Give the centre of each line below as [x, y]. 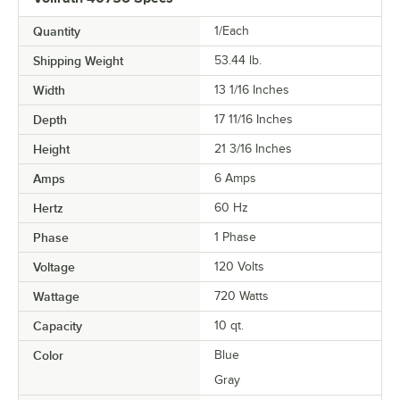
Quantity [57, 31]
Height [51, 149]
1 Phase [235, 237]
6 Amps [235, 178]
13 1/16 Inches [252, 89]
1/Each [232, 30]
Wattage [56, 296]
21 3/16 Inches [253, 148]
